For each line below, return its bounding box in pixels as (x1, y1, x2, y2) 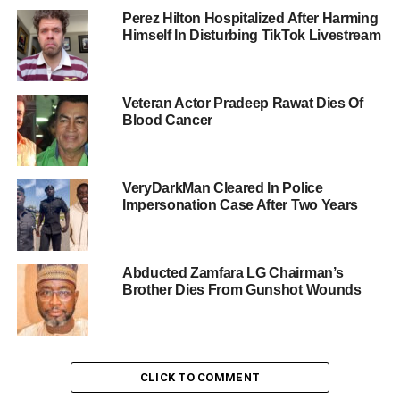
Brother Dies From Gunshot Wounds (121, 281, 362, 297)
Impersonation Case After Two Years (121, 196, 358, 212)
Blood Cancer (121, 112, 213, 128)
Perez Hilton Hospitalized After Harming (121, 10, 379, 26)
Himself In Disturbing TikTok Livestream (121, 27, 381, 43)
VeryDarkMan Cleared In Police (121, 179, 323, 196)
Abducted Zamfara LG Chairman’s (121, 264, 344, 280)
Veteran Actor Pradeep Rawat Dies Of (121, 95, 363, 111)
